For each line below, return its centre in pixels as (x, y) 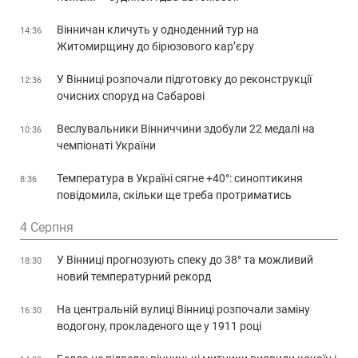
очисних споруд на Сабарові (131, 95)
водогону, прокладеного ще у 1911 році (159, 326)
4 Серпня (47, 227)
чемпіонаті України (106, 145)
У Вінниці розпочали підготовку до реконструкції (184, 79)
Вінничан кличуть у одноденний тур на (158, 29)
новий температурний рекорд (134, 276)
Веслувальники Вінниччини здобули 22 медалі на (186, 128)
